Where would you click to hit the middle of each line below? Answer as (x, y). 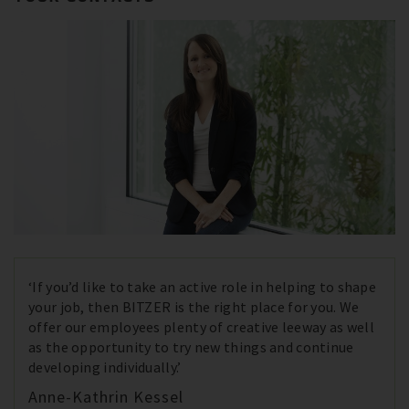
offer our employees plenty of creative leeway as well (201, 327)
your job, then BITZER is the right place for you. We (194, 307)
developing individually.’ (105, 367)
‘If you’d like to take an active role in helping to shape (203, 287)
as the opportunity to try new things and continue (191, 347)
